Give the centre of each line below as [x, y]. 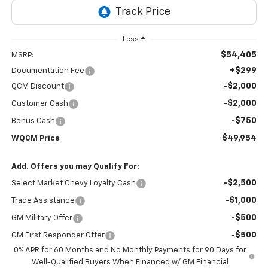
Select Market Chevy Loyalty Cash [73, 184]
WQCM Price [35, 139]
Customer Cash [39, 104]
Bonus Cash [33, 121]
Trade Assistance [43, 201]
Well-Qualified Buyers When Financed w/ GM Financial [130, 263]
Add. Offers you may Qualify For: [75, 167]
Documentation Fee [48, 71]
